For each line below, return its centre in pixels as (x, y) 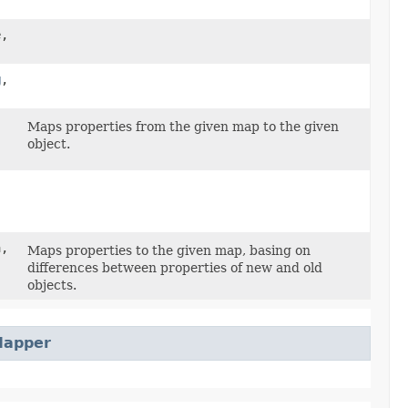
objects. (52, 285)
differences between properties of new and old (175, 267)
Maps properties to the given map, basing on (169, 250)
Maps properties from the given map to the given (183, 126)
